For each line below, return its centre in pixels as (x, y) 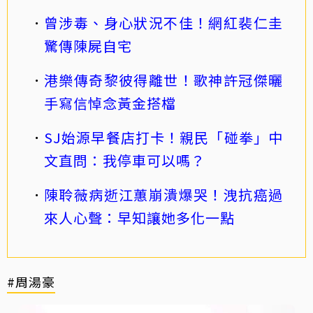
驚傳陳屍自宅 (88, 45)
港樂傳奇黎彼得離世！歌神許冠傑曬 (163, 80)
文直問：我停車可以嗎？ (125, 160)
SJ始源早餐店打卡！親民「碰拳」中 (163, 137)
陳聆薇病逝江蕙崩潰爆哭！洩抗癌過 (163, 194)
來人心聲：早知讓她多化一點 (139, 217)
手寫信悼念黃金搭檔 (110, 103)
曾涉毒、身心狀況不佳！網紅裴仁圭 (163, 22)
